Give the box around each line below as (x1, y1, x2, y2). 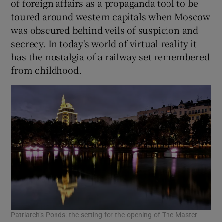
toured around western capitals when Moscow (11, 9, 211, 23)
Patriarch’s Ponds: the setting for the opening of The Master (11, 211, 198, 218)
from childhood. (11, 63, 82, 76)
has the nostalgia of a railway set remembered (11, 50, 210, 63)
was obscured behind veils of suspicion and (11, 23, 199, 36)
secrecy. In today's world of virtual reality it (11, 36, 197, 50)
